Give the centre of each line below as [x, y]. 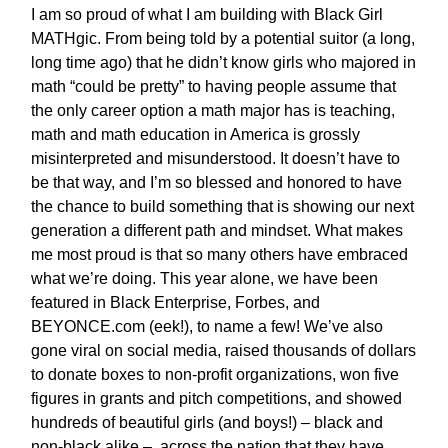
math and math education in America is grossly [195, 135]
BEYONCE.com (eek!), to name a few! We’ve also [207, 327]
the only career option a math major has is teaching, [213, 111]
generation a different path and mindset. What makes [217, 231]
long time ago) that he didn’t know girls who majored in [223, 63]
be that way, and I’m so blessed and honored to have [216, 183]
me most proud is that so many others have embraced [219, 255]
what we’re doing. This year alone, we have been [204, 279]
